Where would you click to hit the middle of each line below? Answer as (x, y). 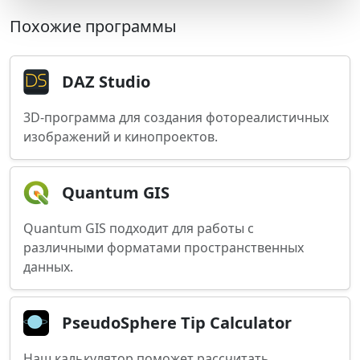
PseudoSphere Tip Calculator (177, 323)
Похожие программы (93, 26)
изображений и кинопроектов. (121, 137)
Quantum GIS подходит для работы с (139, 228)
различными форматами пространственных (164, 247)
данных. (48, 267)
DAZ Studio (106, 82)
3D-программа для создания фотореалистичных (176, 117)
